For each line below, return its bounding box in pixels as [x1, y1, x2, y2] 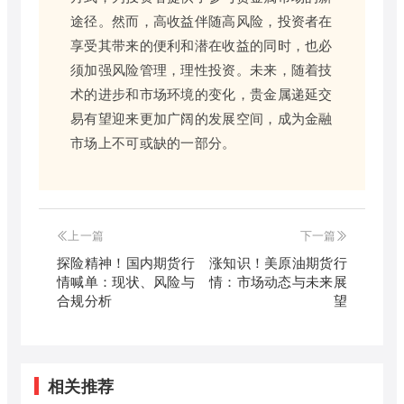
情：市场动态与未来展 [208, 271, 347, 290]
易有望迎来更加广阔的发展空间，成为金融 [70, 107, 333, 127]
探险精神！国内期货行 [57, 252, 196, 271]
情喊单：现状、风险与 [57, 271, 196, 290]
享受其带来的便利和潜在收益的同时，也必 [70, 34, 333, 54]
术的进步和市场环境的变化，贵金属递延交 [70, 83, 333, 103]
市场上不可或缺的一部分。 [70, 132, 236, 151]
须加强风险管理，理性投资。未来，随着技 [70, 59, 333, 78]
